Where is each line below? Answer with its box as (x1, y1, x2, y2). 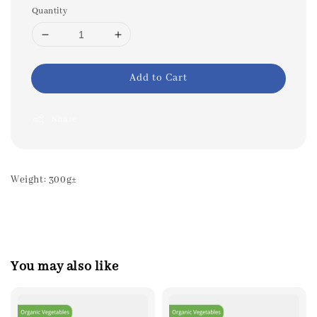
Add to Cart (129, 71, 188, 84)
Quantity (32, 6, 68, 16)
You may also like (11, 258, 119, 275)
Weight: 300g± (11, 173, 77, 186)
